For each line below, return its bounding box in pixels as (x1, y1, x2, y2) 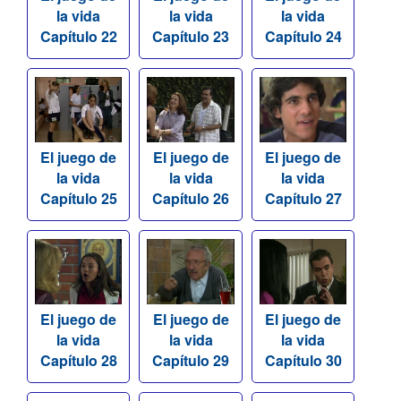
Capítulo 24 (264, 26, 342, 47)
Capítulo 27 (264, 188, 342, 209)
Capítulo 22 (39, 26, 117, 47)
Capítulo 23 (152, 26, 230, 47)
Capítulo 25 (39, 188, 117, 209)
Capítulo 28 (39, 350, 117, 371)
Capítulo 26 (152, 188, 230, 209)
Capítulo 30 (264, 350, 342, 371)
